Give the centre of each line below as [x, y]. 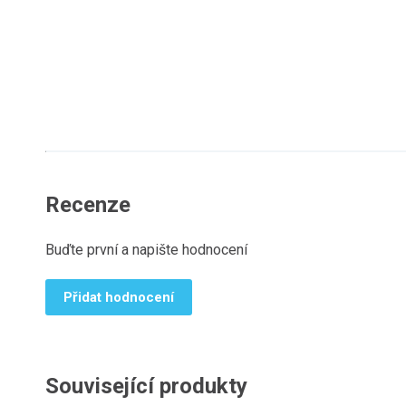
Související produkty [146, 386]
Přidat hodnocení [119, 297]
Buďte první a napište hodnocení [146, 250]
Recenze [88, 205]
